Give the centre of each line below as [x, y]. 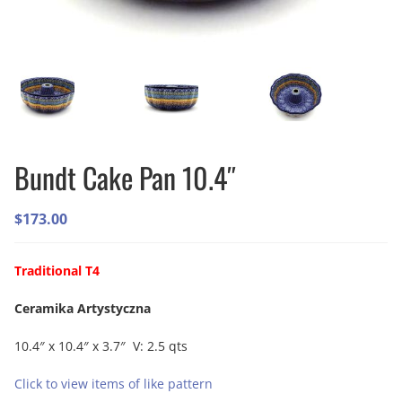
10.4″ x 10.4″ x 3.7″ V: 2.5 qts [101, 346]
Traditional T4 [57, 271]
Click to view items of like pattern [114, 384]
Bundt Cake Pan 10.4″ [125, 178]
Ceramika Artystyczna [83, 309]
